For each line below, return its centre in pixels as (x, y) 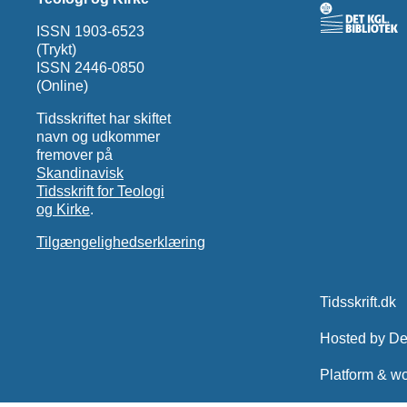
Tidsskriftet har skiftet (103, 118)
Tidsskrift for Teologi (100, 191)
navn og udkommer (98, 136)
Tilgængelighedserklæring (120, 242)
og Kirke (63, 209)
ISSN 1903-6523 (90, 31)
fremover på (74, 154)
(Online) (62, 85)
